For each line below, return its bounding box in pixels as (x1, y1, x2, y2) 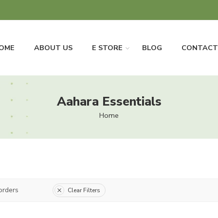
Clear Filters (68, 186, 100, 194)
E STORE (91, 43, 123, 53)
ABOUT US (34, 43, 73, 53)
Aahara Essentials (56, 93, 162, 110)
